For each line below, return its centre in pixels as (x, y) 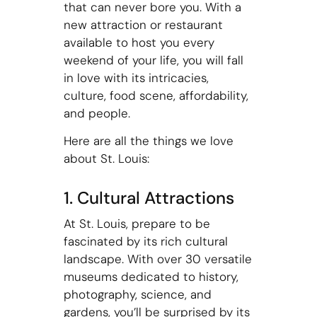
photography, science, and (137, 294)
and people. (97, 113)
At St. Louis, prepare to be (137, 223)
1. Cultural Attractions (149, 198)
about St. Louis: (106, 159)
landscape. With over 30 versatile (157, 259)
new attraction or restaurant (143, 25)
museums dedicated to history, (151, 276)
